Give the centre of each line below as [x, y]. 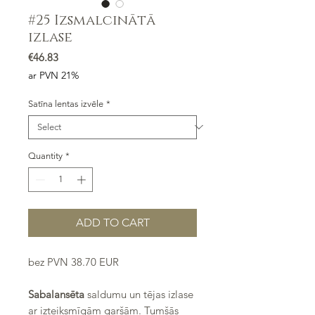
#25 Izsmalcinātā [92, 20]
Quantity [45, 155]
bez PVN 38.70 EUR [73, 262]
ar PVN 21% [53, 75]
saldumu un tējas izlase [139, 295]
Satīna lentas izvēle [66, 103]
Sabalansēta [56, 295]
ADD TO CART [112, 223]
